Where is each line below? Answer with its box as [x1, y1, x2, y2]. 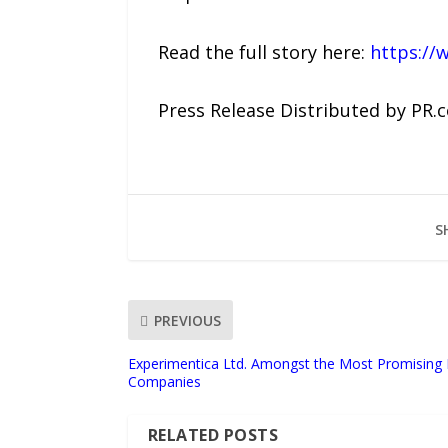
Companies [127, 372, 201, 392]
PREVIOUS [153, 310, 221, 330]
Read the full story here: [157, 39, 370, 64]
